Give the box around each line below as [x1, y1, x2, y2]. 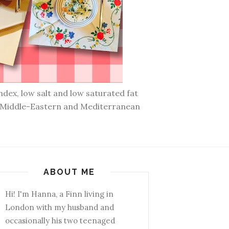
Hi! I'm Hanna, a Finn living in [5, 189, 113, 199]
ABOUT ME [43, 167, 95, 177]
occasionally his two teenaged [5, 216, 115, 225]
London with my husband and [5, 202, 114, 212]
